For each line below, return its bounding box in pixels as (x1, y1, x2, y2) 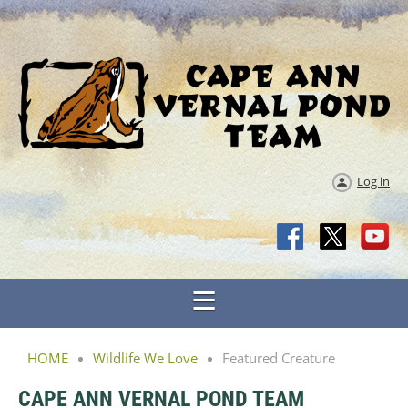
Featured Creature (222, 348, 335, 367)
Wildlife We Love (93, 348, 198, 367)
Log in (357, 172, 390, 189)
